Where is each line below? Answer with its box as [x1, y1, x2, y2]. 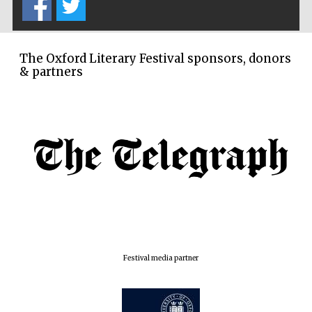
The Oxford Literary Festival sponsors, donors [19, 51, 291, 67]
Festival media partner [123, 254, 198, 263]
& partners [19, 64, 83, 80]
